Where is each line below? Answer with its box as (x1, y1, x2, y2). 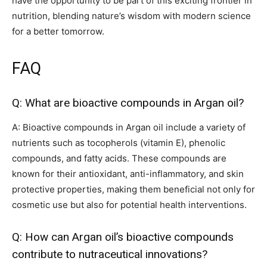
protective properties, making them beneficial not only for (12, 184, 255, 195)
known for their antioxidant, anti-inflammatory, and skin (12, 168, 244, 180)
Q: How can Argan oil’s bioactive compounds (12, 230, 234, 244)
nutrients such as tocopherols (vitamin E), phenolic (12, 137, 225, 149)
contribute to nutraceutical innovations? (12, 247, 207, 262)
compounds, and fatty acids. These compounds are (12, 153, 226, 164)
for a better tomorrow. (12, 26, 104, 38)
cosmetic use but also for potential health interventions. (12, 199, 247, 211)
